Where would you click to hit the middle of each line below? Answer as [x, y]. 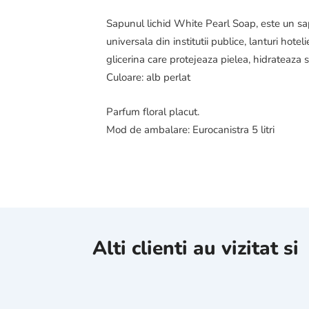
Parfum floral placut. [153, 112]
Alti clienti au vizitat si [196, 248]
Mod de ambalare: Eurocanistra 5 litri [191, 130]
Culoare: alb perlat [149, 78]
